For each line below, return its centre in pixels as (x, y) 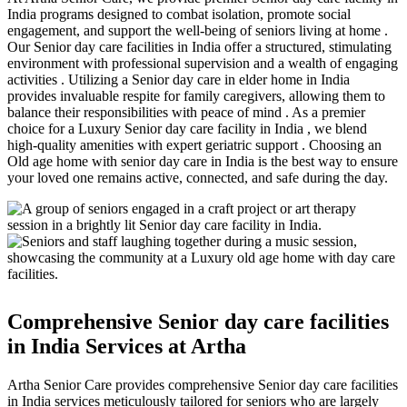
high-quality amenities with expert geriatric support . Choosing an (194, 144)
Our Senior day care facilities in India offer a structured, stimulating (199, 46)
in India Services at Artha (127, 346)
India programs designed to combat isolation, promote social (179, 14)
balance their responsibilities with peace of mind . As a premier (186, 112)
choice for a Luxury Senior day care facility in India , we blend (187, 128)
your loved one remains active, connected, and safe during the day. (198, 177)
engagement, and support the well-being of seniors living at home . (198, 30)
